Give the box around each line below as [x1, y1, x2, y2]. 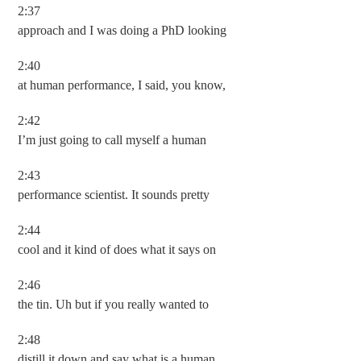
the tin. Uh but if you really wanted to [18, 297, 210, 311]
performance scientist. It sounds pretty [18, 188, 210, 201]
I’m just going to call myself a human [18, 133, 207, 147]
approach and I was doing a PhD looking [18, 23, 227, 37]
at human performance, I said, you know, [18, 78, 226, 92]
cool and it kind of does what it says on [18, 243, 217, 256]
